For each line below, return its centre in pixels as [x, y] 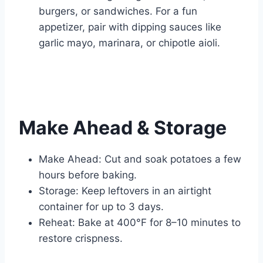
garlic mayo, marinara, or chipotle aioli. [129, 43]
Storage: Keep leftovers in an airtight [125, 191]
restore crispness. [81, 239]
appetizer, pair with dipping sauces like [130, 27]
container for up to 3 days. [101, 207]
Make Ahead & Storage [123, 128]
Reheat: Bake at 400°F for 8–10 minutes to [140, 223]
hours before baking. [88, 175]
